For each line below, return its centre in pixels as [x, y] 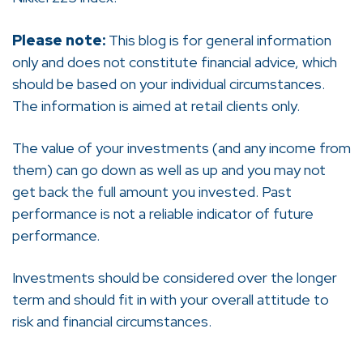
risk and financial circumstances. [112, 321]
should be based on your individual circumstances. [169, 83]
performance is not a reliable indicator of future [163, 213]
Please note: [59, 40]
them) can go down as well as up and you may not [169, 169]
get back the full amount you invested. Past [152, 191]
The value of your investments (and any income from [181, 147]
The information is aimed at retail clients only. [156, 105]
